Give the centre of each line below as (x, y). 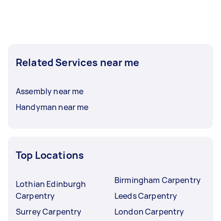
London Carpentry (149, 212)
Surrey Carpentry (49, 212)
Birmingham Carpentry (158, 180)
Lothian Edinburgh (51, 184)
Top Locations (50, 155)
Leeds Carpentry (146, 196)
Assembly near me (50, 91)
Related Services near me (78, 62)
